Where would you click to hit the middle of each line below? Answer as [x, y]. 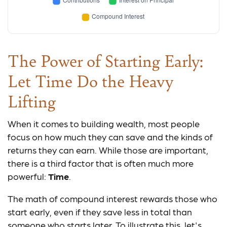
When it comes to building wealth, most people [104, 123]
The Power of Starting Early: [105, 60]
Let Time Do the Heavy [90, 81]
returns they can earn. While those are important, [108, 150]
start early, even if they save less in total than [100, 212]
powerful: [28, 176]
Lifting [32, 101]
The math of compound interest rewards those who [112, 198]
